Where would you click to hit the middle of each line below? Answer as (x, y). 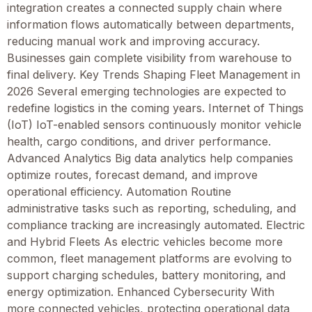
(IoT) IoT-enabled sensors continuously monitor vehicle (154, 124)
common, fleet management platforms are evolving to (149, 258)
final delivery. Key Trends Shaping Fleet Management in (154, 74)
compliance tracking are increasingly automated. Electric (156, 225)
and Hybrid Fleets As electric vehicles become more (145, 241)
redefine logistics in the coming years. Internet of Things (155, 108)
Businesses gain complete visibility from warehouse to (149, 57)
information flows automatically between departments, (151, 24)
